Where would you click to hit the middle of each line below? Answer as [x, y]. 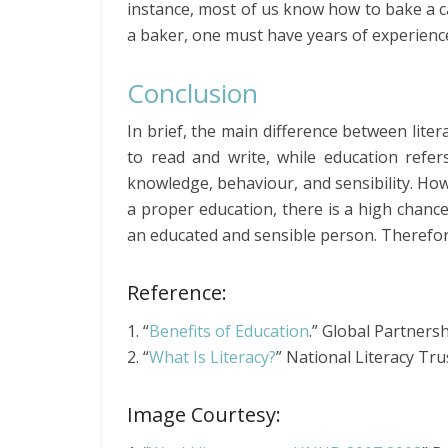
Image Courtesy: [204, 414]
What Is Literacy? [212, 357]
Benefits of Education [229, 331]
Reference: [177, 292]
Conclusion [192, 93]
